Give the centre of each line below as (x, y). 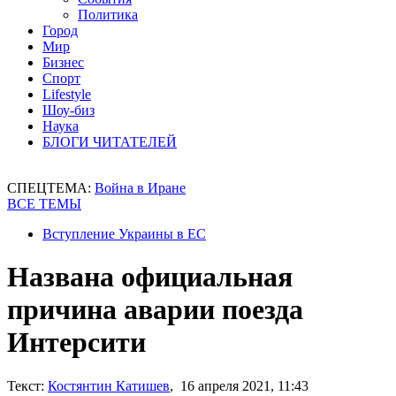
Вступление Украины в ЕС (124, 234)
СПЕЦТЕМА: (51, 188)
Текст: (26, 385)
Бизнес (63, 62)
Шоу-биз (69, 110)
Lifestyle (67, 94)
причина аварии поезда (155, 310)
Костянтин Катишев (109, 385)
